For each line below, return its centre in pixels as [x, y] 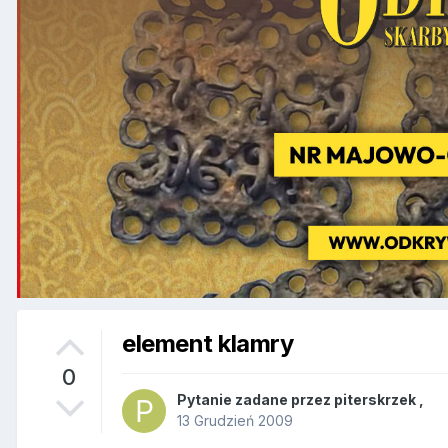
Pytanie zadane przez [255, 400]
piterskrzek [375, 400]
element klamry [208, 343]
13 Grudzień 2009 [235, 421]
